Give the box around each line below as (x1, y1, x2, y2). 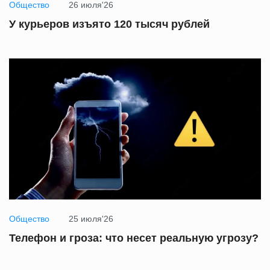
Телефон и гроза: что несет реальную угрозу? (9, 232, 259, 245)
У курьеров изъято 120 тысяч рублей (9, 17, 210, 30)
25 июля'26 (69, 214, 113, 224)
